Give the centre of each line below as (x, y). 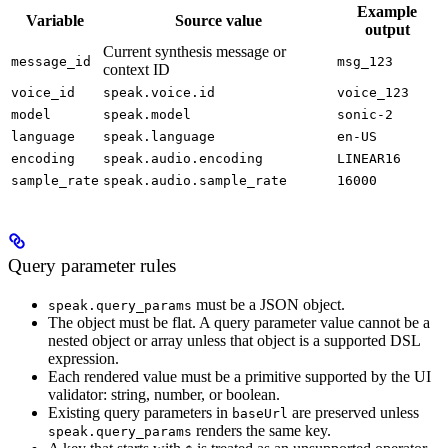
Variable (55, 20)
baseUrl (260, 414)
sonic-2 (365, 114)
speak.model (147, 114)
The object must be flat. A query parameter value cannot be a (239, 323)
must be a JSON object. (268, 305)
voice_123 (373, 92)
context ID (136, 69)
